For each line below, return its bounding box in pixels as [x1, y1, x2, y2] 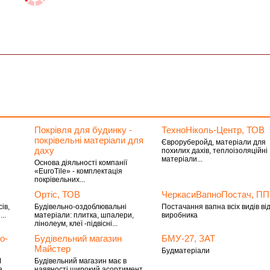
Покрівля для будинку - [34, 125, 132, 135]
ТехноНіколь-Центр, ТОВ [162, 125, 265, 135]
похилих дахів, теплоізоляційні [162, 146, 268, 155]
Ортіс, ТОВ [34, 189, 80, 199]
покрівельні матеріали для [34, 135, 143, 145]
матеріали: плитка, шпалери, [34, 211, 134, 219]
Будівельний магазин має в [34, 257, 127, 265]
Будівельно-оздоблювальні [34, 202, 127, 211]
